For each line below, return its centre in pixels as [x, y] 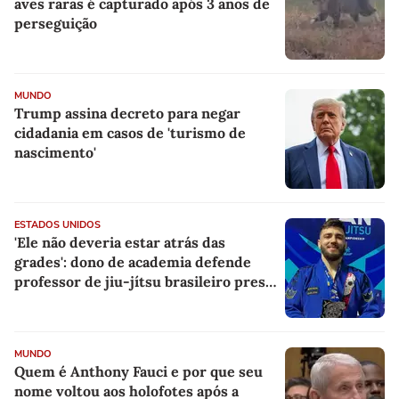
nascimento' [55, 152]
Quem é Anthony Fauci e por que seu [138, 371]
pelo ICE [43, 301]
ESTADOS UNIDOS [57, 224]
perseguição [56, 23]
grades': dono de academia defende [133, 261]
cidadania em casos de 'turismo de [130, 132]
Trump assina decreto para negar [127, 113]
